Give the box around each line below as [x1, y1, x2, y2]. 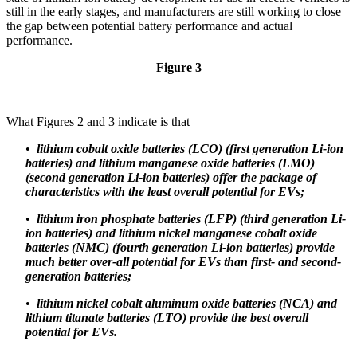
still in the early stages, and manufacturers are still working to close [6, 5, 341, 19]
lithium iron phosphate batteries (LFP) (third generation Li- [37, 212, 346, 226]
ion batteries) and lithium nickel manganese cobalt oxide [25, 226, 317, 241]
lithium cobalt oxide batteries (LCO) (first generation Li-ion [37, 142, 343, 156]
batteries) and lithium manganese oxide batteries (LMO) [25, 156, 315, 171]
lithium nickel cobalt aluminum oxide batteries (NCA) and [37, 296, 337, 311]
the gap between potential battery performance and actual [6, 19, 292, 33]
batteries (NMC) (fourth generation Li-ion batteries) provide [25, 241, 335, 255]
